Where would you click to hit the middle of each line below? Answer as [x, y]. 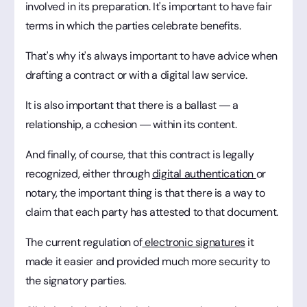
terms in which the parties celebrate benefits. [133, 25]
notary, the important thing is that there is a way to [145, 193]
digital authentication [204, 173]
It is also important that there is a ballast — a [132, 105]
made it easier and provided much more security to [147, 261]
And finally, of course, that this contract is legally [139, 154]
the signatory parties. [75, 280]
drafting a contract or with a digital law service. [136, 75]
